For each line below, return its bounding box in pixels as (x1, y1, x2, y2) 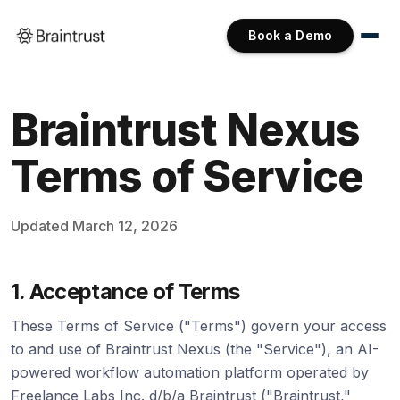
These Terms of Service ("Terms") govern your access (11, 317, 387, 335)
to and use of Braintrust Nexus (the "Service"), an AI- (11, 340, 379, 358)
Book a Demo (248, 27, 332, 43)
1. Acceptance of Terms (11, 279, 240, 304)
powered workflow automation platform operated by (11, 363, 369, 381)
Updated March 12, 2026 (11, 217, 178, 235)
